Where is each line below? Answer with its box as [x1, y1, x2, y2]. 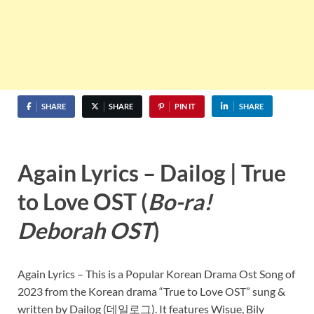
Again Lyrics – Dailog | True [18, 159, 286, 187]
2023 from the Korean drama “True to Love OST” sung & [18, 284, 285, 298]
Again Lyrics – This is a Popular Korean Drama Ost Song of [18, 266, 295, 280]
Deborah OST [18, 217, 153, 245]
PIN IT [174, 102, 196, 111]
